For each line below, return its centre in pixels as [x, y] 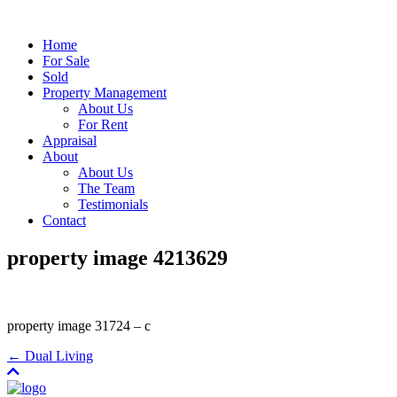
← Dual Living [50, 355]
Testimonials [113, 204]
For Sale [66, 61]
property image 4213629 [117, 257]
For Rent [103, 125]
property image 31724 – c [79, 325]
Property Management [105, 93]
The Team [106, 188]
